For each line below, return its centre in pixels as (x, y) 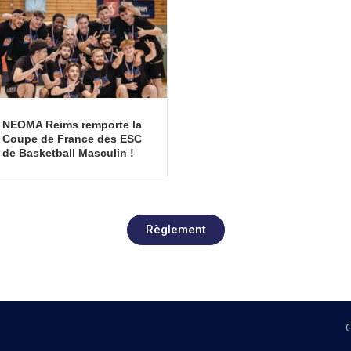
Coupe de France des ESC (72, 138)
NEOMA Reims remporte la (72, 124)
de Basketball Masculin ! (68, 152)
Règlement (175, 229)
